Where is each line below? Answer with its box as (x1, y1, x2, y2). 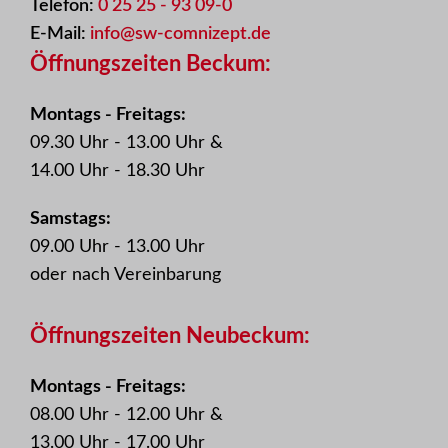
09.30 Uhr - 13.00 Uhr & (30, 134, 223, 153)
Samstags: (30, 210, 111, 229)
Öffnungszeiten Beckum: (30, 53, 271, 76)
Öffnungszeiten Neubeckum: (30, 325, 310, 348)
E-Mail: (30, 25, 90, 44)
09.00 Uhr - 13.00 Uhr (30, 238, 205, 257)
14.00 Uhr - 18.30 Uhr (30, 162, 205, 181)
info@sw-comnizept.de (90, 25, 271, 44)
